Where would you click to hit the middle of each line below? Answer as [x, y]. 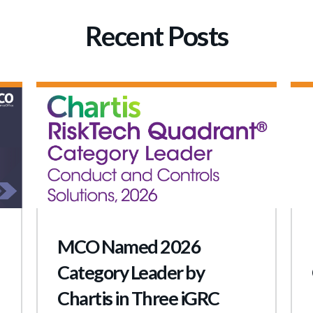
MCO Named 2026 [129, 246]
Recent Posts [156, 35]
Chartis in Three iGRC [138, 298]
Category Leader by [131, 272]
